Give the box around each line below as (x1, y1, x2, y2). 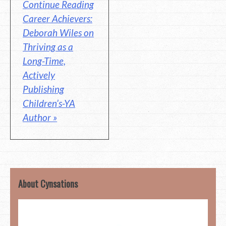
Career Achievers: (23, 13, 92, 25)
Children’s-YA (23, 97, 75, 109)
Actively (23, 69, 55, 81)
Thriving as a (23, 41, 73, 53)
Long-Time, (23, 55, 66, 67)
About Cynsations (18, 177, 78, 190)
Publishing (23, 83, 64, 95)
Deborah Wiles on (23, 27, 94, 39)
